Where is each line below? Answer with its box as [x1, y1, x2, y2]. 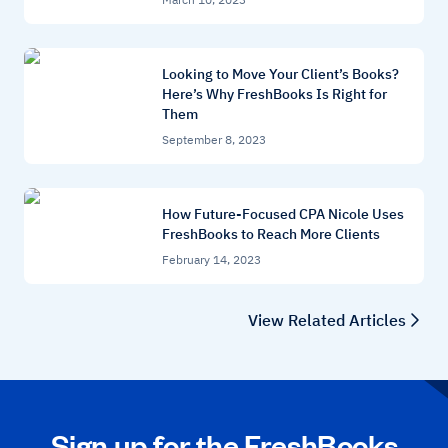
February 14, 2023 [162, 251, 261, 267]
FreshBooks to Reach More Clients [162, 224, 380, 243]
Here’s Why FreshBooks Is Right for [162, 84, 387, 103]
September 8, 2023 [162, 131, 266, 147]
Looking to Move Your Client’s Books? [162, 64, 399, 83]
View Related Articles [248, 309, 406, 330]
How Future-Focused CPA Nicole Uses [162, 204, 404, 223]
